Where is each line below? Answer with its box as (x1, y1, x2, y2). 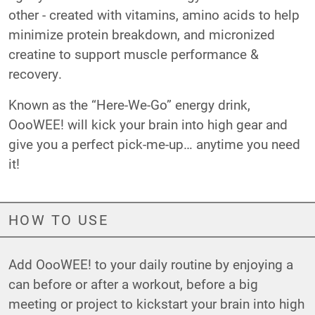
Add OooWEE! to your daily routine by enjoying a (8, 255, 293, 273)
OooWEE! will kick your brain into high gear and (8, 115, 288, 133)
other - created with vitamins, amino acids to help (8, 5, 300, 23)
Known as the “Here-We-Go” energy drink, (8, 95, 250, 113)
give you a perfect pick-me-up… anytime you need (8, 134, 300, 153)
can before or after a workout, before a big (8, 274, 258, 292)
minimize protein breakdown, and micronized (8, 25, 275, 43)
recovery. (8, 64, 62, 82)
